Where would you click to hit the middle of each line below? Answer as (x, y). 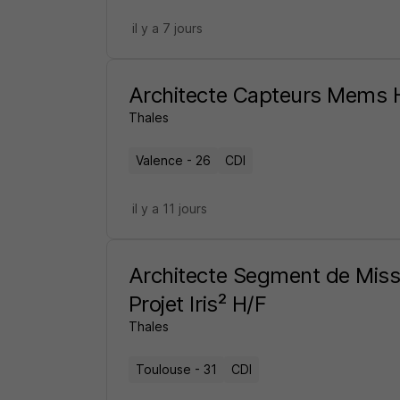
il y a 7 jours (167, 28)
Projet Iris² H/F (197, 304)
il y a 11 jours (169, 208)
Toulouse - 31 (176, 369)
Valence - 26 (173, 160)
